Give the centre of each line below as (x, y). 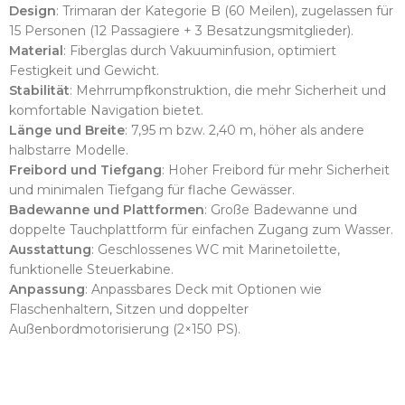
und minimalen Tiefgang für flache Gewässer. (152, 190)
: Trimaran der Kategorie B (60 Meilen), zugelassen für (225, 11)
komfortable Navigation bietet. (106, 110)
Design (33, 11)
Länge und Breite (67, 130)
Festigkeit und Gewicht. (84, 71)
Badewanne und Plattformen (107, 210)
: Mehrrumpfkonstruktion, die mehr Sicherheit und (228, 90)
